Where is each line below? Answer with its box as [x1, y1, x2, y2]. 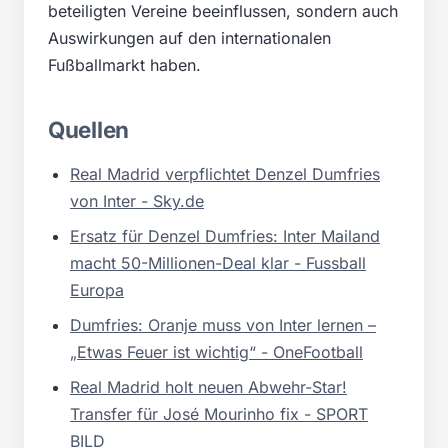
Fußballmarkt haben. [48, 54, 201, 75]
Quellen [48, 115, 129, 143]
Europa [70, 279, 124, 300]
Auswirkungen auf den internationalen [48, 27, 331, 48]
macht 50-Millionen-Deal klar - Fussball [70, 252, 366, 273]
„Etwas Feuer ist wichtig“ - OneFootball [70, 341, 363, 362]
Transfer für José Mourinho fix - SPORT [70, 403, 368, 424]
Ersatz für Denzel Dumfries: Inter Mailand [70, 225, 380, 246]
